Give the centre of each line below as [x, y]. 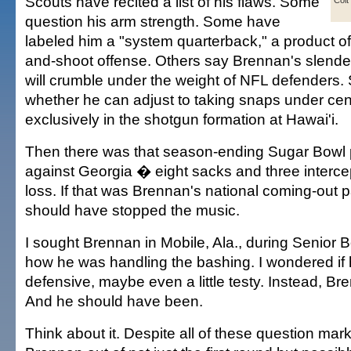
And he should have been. [114, 301]
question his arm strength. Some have [153, 21]
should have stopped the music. [132, 210]
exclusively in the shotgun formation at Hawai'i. [182, 119]
